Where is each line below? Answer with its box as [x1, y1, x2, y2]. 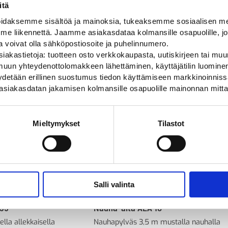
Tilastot [157, 119, 185, 128]
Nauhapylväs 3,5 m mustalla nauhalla [94, 217, 220, 227]
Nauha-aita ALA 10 [94, 202, 162, 213]
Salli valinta [94, 180, 134, 189]
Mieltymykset [33, 119, 80, 128]
